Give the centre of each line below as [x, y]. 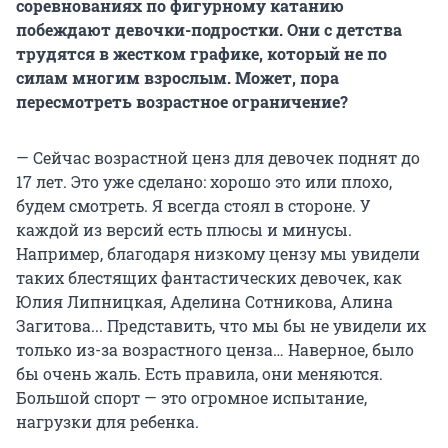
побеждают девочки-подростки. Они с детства [209, 30]
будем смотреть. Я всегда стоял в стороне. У [193, 206]
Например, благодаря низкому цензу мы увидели [218, 254]
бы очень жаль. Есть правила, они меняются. [199, 374]
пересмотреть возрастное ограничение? [182, 102]
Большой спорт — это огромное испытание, [191, 398]
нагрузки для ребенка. [107, 422]
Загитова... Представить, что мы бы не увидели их [221, 326]
